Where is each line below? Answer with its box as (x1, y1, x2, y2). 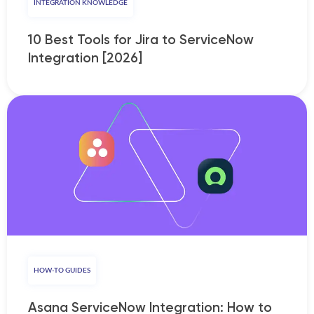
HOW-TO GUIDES (34, 266, 90, 274)
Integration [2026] (28, 49, 142, 66)
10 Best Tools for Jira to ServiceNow (28, 31, 254, 48)
